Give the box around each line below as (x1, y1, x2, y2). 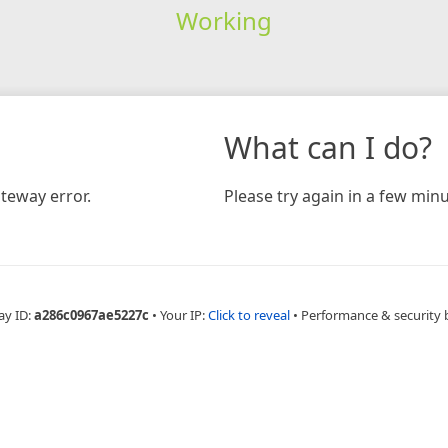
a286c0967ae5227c (33, 305, 149, 324)
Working (175, 3, 272, 37)
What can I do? (224, 126, 432, 168)
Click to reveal (207, 305, 290, 324)
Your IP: (159, 305, 208, 324)
